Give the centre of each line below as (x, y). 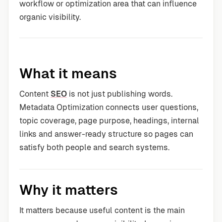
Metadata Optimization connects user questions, (109, 107)
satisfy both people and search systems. (94, 147)
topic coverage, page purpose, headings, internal (109, 121)
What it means (68, 73)
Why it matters (69, 190)
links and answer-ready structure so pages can (106, 134)
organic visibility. (50, 17)
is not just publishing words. (120, 94)
